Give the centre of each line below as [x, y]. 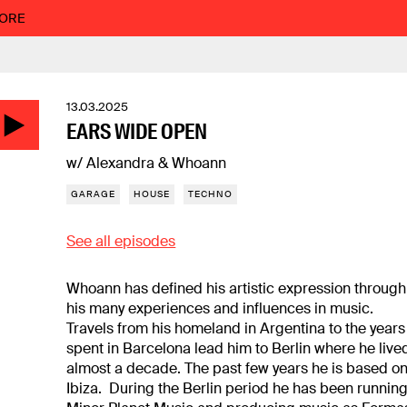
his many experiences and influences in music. [220, 308]
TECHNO [211, 194]
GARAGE [94, 194]
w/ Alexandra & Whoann [147, 163]
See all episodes [121, 241]
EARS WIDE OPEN [137, 131]
